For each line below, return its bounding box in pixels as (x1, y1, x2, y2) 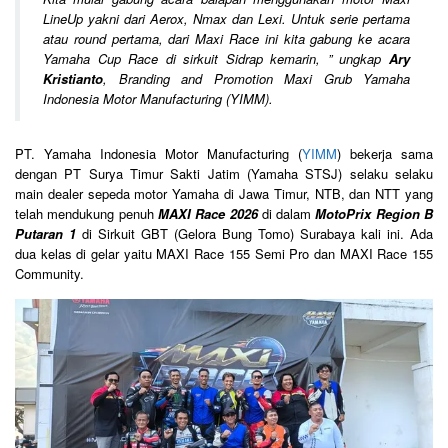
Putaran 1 (15, 223, 76, 243)
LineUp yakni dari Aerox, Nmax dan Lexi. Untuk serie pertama (43, 9, 410, 29)
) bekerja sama (337, 143, 433, 163)
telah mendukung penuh (15, 203, 158, 223)
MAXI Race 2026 (157, 203, 258, 223)
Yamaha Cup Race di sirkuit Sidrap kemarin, (43, 49, 321, 69)
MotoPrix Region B (315, 203, 434, 223)
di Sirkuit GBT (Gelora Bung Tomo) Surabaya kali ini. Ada (76, 223, 433, 243)
